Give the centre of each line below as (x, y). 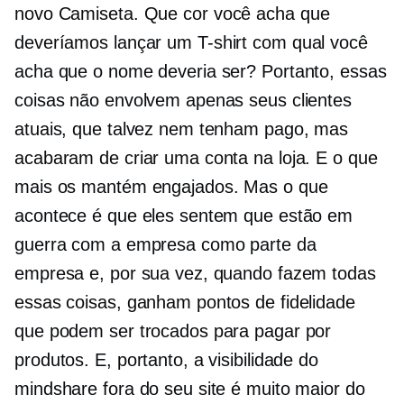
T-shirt (222, 43)
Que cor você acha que (234, 14)
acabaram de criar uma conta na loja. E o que (196, 158)
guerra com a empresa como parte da (165, 245)
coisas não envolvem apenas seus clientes (183, 101)
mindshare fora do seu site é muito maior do (190, 389)
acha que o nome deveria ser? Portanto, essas (201, 72)
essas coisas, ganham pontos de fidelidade (185, 303)
